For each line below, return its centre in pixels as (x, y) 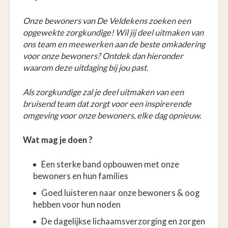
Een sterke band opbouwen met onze (110, 164)
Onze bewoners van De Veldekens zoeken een (107, 21)
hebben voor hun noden (77, 204)
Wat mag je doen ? (58, 140)
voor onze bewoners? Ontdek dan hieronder (103, 56)
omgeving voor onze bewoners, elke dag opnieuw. (112, 115)
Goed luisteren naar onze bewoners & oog (120, 193)
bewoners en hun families (81, 176)
